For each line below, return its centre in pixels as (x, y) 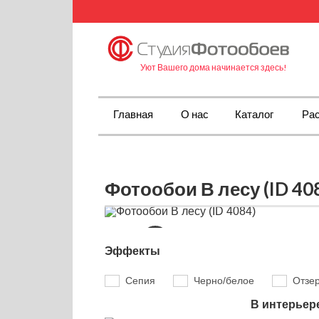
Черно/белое (224, 281)
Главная (133, 114)
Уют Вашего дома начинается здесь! (214, 67)
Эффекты (132, 251)
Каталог (254, 114)
